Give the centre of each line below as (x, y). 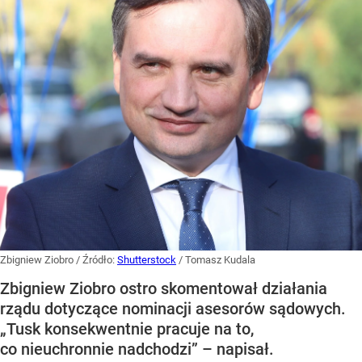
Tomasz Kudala (220, 259)
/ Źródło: (97, 259)
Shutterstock (147, 259)
